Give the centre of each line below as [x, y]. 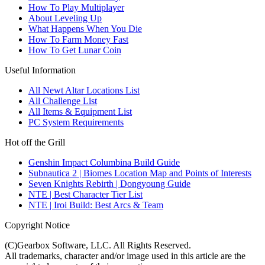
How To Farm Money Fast [78, 40]
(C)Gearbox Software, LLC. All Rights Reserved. [98, 245]
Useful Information [40, 70]
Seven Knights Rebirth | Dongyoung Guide [109, 184]
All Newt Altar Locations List [84, 91]
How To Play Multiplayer [76, 8]
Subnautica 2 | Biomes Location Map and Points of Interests [140, 173]
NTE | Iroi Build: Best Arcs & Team [96, 205]
